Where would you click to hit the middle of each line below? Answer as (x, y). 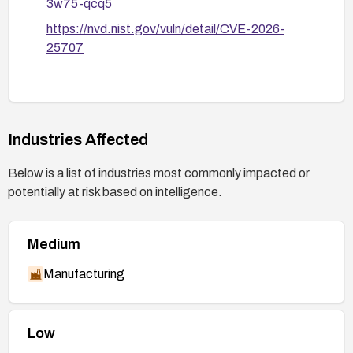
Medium (54, 244)
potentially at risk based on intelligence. (115, 191)
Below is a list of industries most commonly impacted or (159, 173)
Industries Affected (78, 139)
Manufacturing (84, 273)
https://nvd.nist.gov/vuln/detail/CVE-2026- (165, 28)
